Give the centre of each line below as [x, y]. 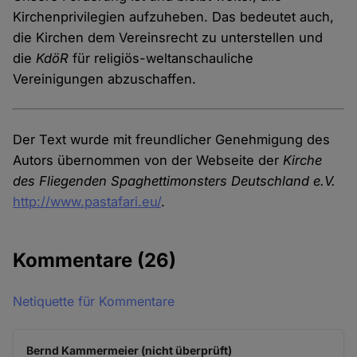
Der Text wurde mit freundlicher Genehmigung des [172, 140]
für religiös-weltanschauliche [161, 59]
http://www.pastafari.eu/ [87, 202]
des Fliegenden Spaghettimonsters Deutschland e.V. [175, 181]
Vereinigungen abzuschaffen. [105, 79]
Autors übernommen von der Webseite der [148, 161]
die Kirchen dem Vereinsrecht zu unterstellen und [168, 38]
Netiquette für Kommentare [94, 302]
